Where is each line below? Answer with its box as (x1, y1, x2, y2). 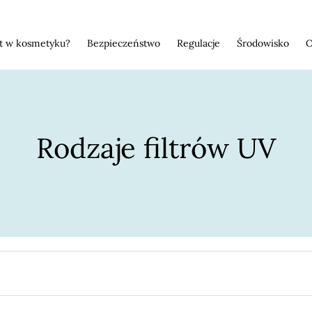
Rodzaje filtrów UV (36, 130, 276, 166)
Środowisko (237, 37, 289, 49)
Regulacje (177, 37, 220, 49)
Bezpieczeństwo (87, 37, 160, 49)
